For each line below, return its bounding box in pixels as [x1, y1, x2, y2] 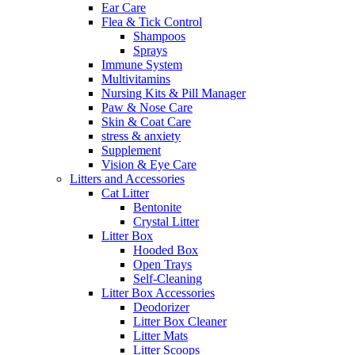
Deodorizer [133, 300, 189, 314]
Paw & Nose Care [101, 100, 193, 114]
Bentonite [133, 200, 181, 214]
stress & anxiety [101, 128, 181, 143]
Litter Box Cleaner [133, 314, 227, 328]
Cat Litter [101, 185, 149, 200]
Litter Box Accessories [101, 285, 215, 300]
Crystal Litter [133, 214, 199, 228]
